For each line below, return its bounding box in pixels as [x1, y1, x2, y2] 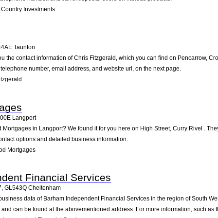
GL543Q [4, 184, 27, 192]
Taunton [14, 44, 35, 51]
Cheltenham [28, 184, 61, 192]
